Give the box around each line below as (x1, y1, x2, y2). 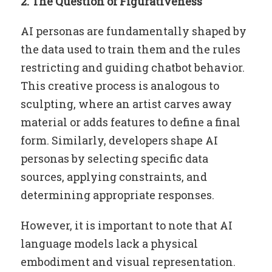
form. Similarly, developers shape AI (20, 133, 218, 148)
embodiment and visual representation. (20, 254, 236, 270)
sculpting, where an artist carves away (20, 97, 232, 112)
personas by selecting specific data (20, 151, 208, 166)
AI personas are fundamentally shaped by (20, 24, 246, 39)
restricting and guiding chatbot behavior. (20, 60, 245, 75)
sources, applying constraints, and (20, 169, 207, 185)
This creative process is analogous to (20, 78, 219, 93)
